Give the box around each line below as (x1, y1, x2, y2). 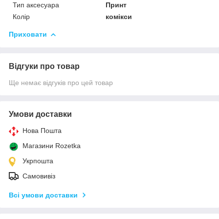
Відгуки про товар (9, 62, 80, 70)
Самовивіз (22, 172, 55, 180)
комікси (106, 12, 132, 21)
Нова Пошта (22, 126, 62, 134)
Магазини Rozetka (22, 141, 81, 150)
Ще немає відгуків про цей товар (9, 78, 113, 87)
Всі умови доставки (9, 191, 78, 199)
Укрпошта (22, 156, 53, 165)
